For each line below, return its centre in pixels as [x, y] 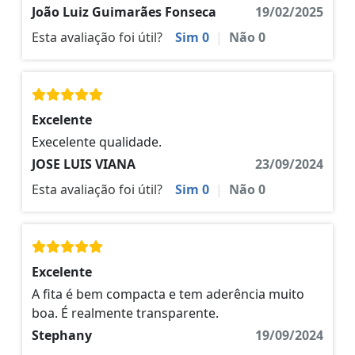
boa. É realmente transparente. [125, 313]
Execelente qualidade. [97, 142]
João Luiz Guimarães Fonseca [124, 12]
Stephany [62, 336]
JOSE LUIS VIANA [84, 164]
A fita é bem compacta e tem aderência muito [168, 294]
